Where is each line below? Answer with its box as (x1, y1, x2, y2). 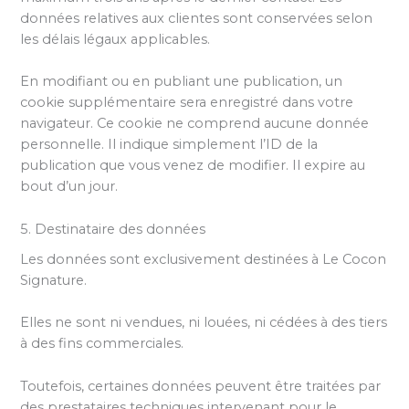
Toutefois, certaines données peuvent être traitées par (20, 377, 382, 394)
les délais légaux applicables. (20, 31, 211, 48)
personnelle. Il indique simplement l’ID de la (20, 136, 319, 153)
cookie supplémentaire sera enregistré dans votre (20, 94, 354, 111)
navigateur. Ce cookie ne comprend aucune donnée (20, 115, 370, 132)
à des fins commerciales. (20, 335, 184, 352)
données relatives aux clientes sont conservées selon (20, 10, 373, 27)
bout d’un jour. (20, 178, 119, 195)
